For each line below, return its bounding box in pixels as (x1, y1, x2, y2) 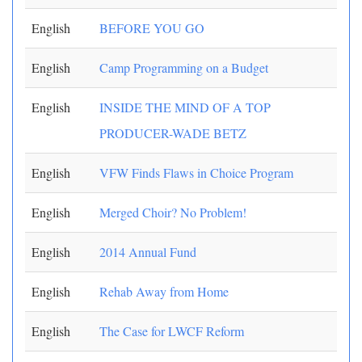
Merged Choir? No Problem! (99, 204, 246, 221)
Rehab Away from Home (99, 283, 229, 300)
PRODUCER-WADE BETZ (99, 124, 246, 141)
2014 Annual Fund (99, 243, 196, 260)
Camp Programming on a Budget (99, 59, 268, 76)
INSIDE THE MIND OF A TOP (99, 99, 271, 116)
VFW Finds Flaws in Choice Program (99, 164, 293, 181)
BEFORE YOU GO (99, 19, 204, 36)
